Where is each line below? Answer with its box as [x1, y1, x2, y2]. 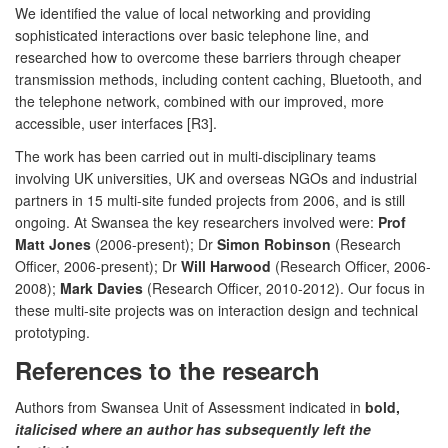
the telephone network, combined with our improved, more [15, 90, 384, 111]
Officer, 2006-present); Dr [15, 255, 181, 276]
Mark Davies [60, 277, 143, 298]
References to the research [15, 352, 320, 387]
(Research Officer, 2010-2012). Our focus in [143, 277, 425, 298]
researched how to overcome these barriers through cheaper [15, 46, 401, 67]
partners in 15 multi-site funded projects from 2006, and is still [15, 189, 405, 210]
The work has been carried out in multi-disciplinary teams [15, 145, 376, 166]
